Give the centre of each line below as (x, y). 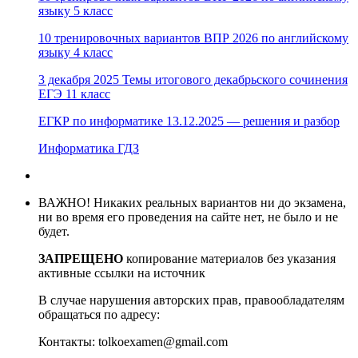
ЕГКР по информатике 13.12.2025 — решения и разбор (189, 121)
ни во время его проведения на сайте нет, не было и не (188, 217)
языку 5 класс (76, 11)
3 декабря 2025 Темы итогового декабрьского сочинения (193, 80)
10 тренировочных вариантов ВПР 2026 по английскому (193, 38)
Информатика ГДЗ (89, 149)
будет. (54, 232)
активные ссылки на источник (122, 273)
